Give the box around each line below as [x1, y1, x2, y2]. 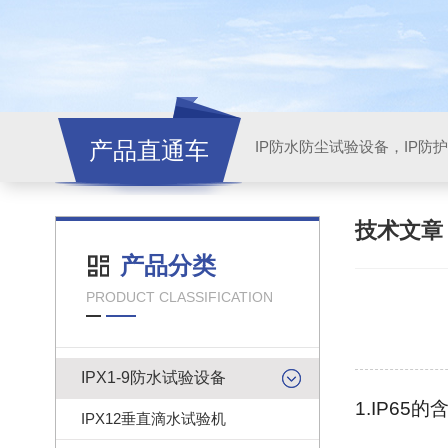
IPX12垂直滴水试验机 [81, 410, 226, 427]
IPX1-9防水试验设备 [81, 369, 226, 386]
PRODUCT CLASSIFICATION [86, 289, 273, 305]
